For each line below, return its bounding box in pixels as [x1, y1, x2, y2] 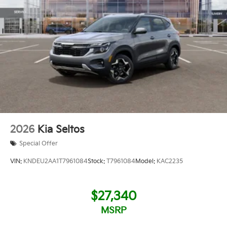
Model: [135, 157, 157, 165]
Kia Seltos [37, 123, 85, 136]
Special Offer [19, 139, 58, 147]
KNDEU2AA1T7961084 [23, 157, 88, 165]
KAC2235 [157, 157, 183, 165]
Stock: [88, 157, 106, 165]
